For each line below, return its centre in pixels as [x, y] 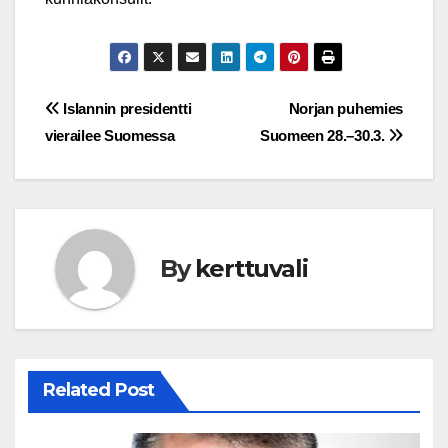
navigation [125, 155]
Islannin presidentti [125, 108]
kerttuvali [251, 269]
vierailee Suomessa [110, 135]
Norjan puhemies [345, 108]
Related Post [98, 390]
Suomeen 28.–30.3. [324, 135]
